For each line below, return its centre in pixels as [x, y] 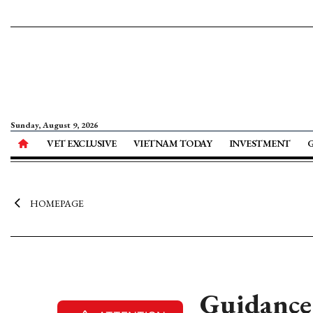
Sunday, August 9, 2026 [54, 125]
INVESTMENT [260, 143]
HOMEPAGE [57, 203]
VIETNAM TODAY [173, 143]
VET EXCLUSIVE [82, 143]
